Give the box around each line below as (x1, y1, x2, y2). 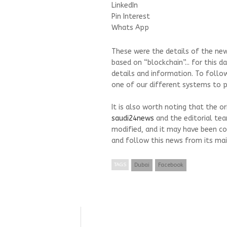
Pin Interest (111, 12, 150, 21)
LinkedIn (111, 1, 138, 10)
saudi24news (111, 114, 154, 123)
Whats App (111, 23, 149, 32)
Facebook (158, 162, 183, 169)
